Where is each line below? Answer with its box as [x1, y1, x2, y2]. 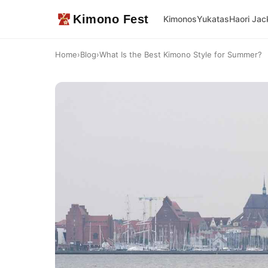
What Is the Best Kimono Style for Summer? [99, 50, 262, 59]
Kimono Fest [73, 13, 149, 26]
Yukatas [196, 14, 229, 24]
